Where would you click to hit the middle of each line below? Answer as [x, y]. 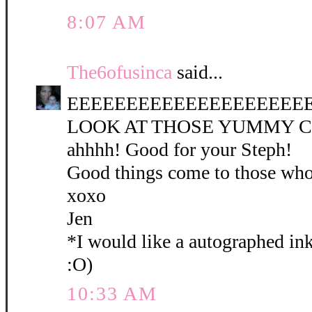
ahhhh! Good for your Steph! [179, 150]
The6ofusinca [119, 72]
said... [197, 72]
